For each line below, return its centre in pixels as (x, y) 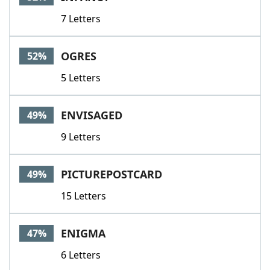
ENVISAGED (92, 115)
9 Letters (81, 137)
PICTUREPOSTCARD (111, 174)
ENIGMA (83, 233)
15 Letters (83, 196)
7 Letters (81, 19)
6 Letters (81, 255)
